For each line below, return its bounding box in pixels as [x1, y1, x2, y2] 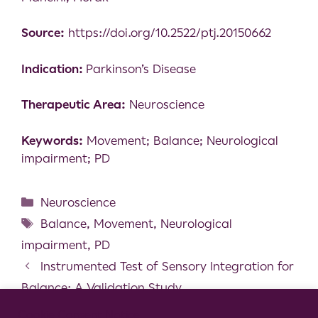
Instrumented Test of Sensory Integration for [40, 258, 295, 273]
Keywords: [21, 133, 83, 148]
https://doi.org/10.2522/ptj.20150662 [68, 26, 271, 40]
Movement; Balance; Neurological [83, 133, 278, 148]
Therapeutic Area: [21, 97, 126, 112]
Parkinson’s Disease [86, 61, 196, 76]
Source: [21, 26, 65, 40]
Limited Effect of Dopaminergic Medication [40, 301, 286, 316]
